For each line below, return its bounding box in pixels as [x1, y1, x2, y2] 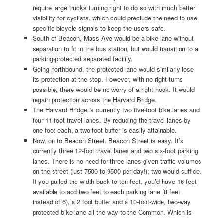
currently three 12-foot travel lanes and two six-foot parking [32, 145, 198, 155]
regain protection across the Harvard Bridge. [32, 94, 157, 104]
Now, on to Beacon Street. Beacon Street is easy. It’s [32, 135, 183, 145]
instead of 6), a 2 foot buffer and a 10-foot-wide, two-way [32, 197, 191, 206]
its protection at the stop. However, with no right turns [32, 74, 183, 84]
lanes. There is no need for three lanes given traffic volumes [32, 156, 201, 165]
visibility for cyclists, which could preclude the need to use [32, 13, 197, 22]
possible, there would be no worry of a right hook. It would [32, 84, 195, 94]
